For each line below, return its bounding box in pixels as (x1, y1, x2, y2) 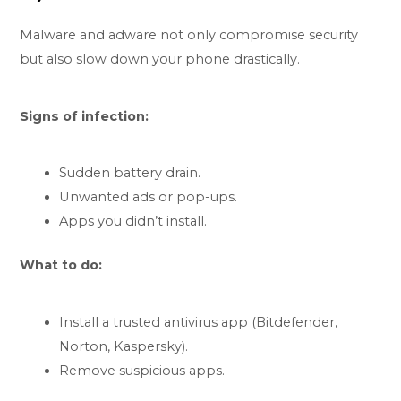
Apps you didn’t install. (59, 213, 208, 230)
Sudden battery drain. (59, 165, 201, 182)
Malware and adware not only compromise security (20, 26, 359, 43)
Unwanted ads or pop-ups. (59, 189, 238, 206)
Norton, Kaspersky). (59, 338, 189, 355)
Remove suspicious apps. (59, 363, 226, 380)
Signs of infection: (20, 107, 149, 124)
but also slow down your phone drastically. (20, 50, 301, 67)
